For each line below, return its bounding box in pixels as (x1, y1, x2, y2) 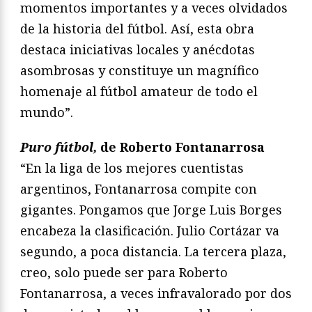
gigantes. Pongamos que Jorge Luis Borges (20, 201, 282, 218)
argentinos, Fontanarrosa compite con (20, 180, 257, 197)
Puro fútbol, (20, 138, 97, 155)
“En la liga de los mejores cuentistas (20, 159, 244, 176)
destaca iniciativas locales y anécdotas (20, 40, 255, 58)
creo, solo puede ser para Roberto (20, 263, 228, 281)
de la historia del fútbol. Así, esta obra (20, 19, 254, 37)
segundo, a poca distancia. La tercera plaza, (20, 242, 286, 260)
